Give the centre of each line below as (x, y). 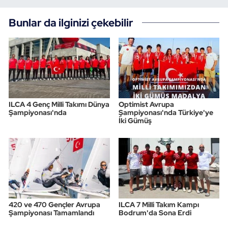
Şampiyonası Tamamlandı (51, 213)
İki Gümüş (135, 121)
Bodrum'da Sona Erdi (155, 213)
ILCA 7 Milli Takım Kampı (159, 205)
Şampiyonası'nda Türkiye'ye (166, 113)
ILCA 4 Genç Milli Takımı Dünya (59, 105)
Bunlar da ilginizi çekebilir (71, 23)
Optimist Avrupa (146, 105)
